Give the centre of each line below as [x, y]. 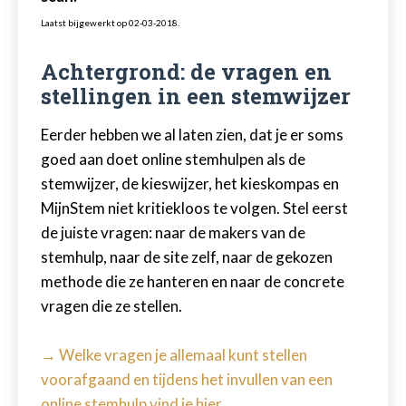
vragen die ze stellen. [111, 306]
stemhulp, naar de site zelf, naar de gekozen [187, 257]
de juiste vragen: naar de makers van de [173, 232]
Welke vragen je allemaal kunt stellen [182, 355]
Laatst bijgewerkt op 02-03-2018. [110, 23]
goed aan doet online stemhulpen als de [173, 159]
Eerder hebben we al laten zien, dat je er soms [192, 135]
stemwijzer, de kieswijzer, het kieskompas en [190, 184]
